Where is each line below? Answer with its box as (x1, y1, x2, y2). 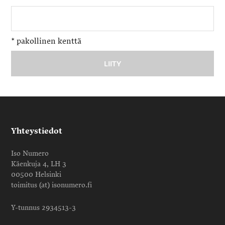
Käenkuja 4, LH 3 (11, 159, 67, 168)
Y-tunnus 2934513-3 (11, 203, 76, 212)
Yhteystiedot (11, 126, 63, 136)
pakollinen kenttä (15, 36, 82, 46)
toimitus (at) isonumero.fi (11, 180, 92, 189)
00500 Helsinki (11, 170, 62, 179)
